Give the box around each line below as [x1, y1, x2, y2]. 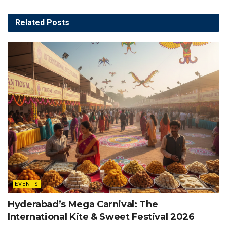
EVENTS [15, 181, 39, 188]
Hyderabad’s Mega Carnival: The [8, 199, 158, 210]
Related [15, 17, 45, 27]
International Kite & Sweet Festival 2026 [8, 211, 195, 223]
